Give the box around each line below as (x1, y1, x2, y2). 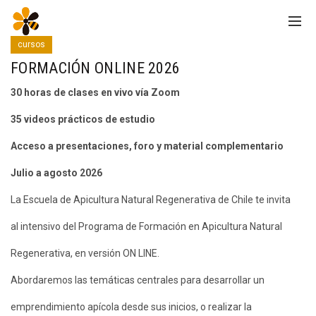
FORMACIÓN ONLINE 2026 (11, 59, 181, 78)
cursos (18, 39, 45, 50)
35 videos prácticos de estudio (11, 114, 155, 126)
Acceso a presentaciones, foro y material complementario (11, 140, 284, 152)
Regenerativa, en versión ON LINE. (11, 248, 159, 260)
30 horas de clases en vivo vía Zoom (11, 87, 180, 99)
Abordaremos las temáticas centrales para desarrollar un (11, 274, 265, 286)
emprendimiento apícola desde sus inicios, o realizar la (11, 301, 252, 313)
